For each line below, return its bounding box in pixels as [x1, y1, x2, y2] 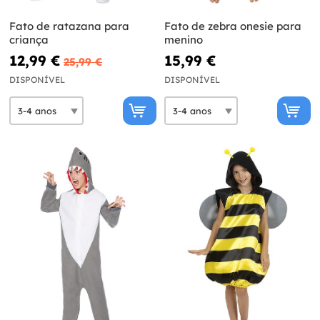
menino [164, 33, 203, 47]
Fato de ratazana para [9, 19, 129, 34]
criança [9, 33, 49, 47]
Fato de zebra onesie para [164, 19, 301, 34]
